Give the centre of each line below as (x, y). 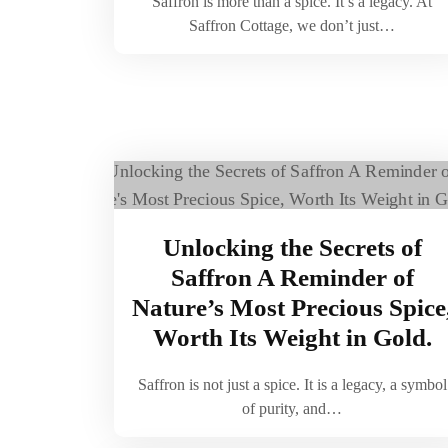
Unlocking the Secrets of (292, 247)
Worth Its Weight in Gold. (292, 337)
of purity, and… (292, 408)
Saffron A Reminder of (292, 277)
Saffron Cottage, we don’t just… (292, 26)
